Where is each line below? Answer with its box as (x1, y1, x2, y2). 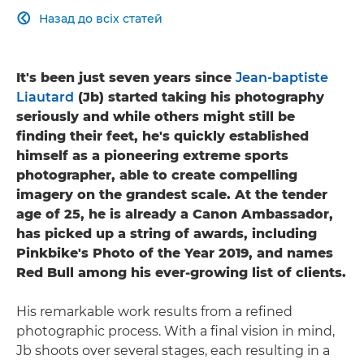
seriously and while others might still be (16, 108, 295, 124)
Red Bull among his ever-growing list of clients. (16, 264, 346, 280)
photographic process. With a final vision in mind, (16, 323, 335, 339)
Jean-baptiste (236, 69, 328, 85)
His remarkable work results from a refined (16, 303, 292, 319)
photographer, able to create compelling (16, 167, 297, 183)
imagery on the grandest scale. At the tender (16, 186, 327, 202)
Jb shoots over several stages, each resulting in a (16, 342, 330, 358)
